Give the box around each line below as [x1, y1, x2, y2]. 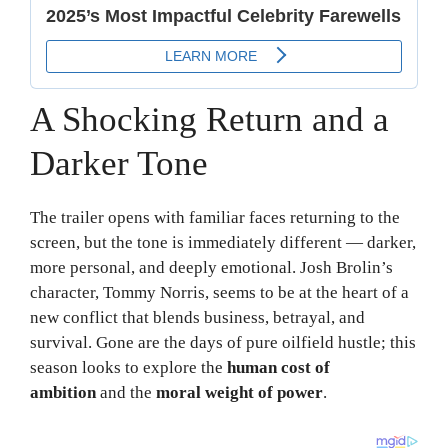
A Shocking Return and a [30, 99, 389, 139]
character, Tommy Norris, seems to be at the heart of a [30, 282, 409, 302]
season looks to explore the [30, 357, 227, 377]
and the [96, 382, 156, 402]
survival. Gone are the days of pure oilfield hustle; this [30, 332, 416, 352]
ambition [30, 382, 96, 402]
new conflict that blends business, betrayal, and [30, 307, 365, 327]
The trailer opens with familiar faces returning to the [30, 207, 400, 227]
